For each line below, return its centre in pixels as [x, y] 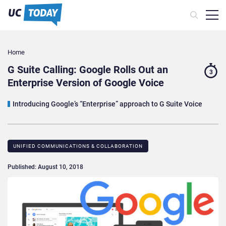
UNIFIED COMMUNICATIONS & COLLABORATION [78, 146]
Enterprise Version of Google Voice [86, 83]
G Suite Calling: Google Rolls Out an [88, 70]
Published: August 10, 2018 [45, 167]
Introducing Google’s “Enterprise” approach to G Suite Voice [107, 104]
